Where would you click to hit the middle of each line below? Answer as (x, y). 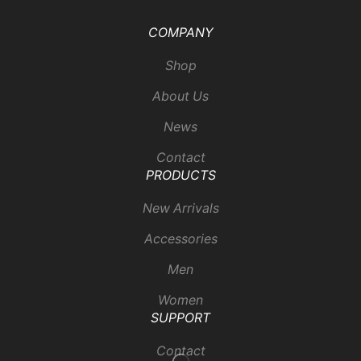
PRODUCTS (180, 176)
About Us (180, 97)
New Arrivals (180, 209)
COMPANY (180, 33)
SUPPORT (180, 318)
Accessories (180, 239)
